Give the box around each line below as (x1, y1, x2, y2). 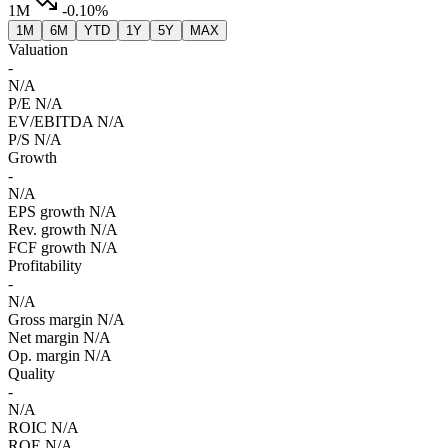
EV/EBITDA (8, 113, 93, 131)
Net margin (8, 329, 79, 347)
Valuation (8, 41, 68, 59)
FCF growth (8, 239, 86, 257)
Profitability (8, 257, 82, 275)
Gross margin (8, 311, 93, 329)
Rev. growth (8, 221, 86, 239)
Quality (8, 365, 55, 383)
